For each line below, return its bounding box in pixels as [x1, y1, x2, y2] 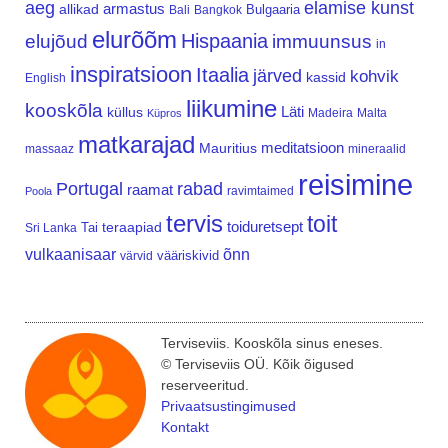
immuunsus [272, 31, 372, 53]
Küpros [147, 107, 182, 120]
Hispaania [181, 30, 268, 53]
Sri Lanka [25, 221, 77, 236]
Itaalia [196, 64, 249, 87]
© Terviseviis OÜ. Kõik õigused [161, 356, 354, 373]
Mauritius [199, 141, 257, 157]
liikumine [186, 95, 277, 123]
